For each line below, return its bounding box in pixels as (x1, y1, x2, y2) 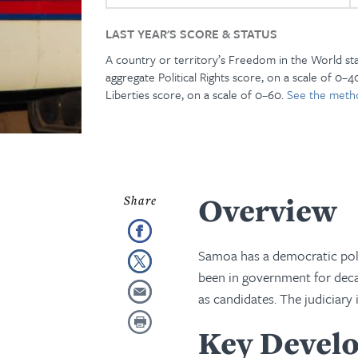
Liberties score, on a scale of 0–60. (105, 86, 287, 103)
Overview (198, 189, 337, 231)
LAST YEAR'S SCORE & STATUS (105, 25, 277, 42)
